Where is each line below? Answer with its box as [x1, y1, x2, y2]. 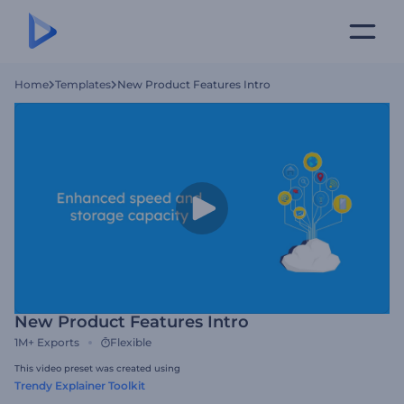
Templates [55, 78, 111, 91]
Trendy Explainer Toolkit [14, 379, 145, 392]
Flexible [110, 335, 151, 349]
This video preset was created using [14, 363, 180, 374]
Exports [37, 335, 79, 349]
